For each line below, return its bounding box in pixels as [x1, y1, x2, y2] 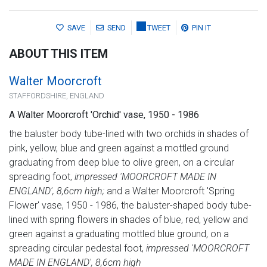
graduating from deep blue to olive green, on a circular [9, 157, 234, 169]
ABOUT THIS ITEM [9, 46, 108, 61]
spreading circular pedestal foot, [9, 243, 146, 254]
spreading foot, [9, 171, 74, 183]
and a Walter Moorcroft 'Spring [104, 185, 235, 197]
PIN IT [192, 23, 211, 33]
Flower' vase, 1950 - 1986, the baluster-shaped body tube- [9, 200, 252, 212]
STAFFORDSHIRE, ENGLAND [9, 91, 104, 101]
